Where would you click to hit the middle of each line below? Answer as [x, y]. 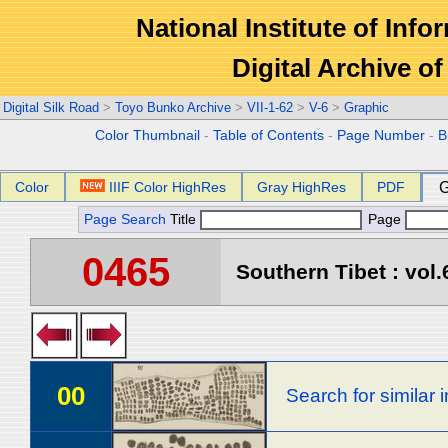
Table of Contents [269, 135]
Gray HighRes [302, 187]
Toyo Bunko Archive [173, 107]
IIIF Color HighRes [168, 187]
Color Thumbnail [148, 135]
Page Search [125, 219]
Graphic [366, 107]
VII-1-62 [270, 107]
